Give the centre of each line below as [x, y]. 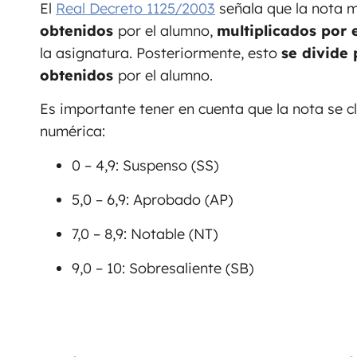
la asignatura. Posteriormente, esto [161, 53]
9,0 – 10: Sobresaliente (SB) [163, 268]
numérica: [73, 131]
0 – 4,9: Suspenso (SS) [145, 165]
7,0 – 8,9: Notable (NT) [145, 233]
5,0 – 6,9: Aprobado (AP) [152, 199]
